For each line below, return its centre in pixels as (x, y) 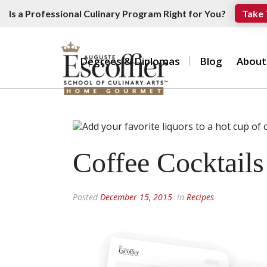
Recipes (200, 197)
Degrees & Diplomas (130, 61)
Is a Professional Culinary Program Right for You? (117, 13)
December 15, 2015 (136, 197)
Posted (86, 197)
